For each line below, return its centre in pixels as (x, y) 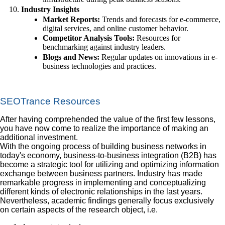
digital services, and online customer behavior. (115, 28)
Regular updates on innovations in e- (158, 57)
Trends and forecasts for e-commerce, (160, 19)
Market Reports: (71, 19)
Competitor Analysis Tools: (88, 38)
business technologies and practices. (99, 66)
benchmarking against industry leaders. (104, 47)
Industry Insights (50, 10)
